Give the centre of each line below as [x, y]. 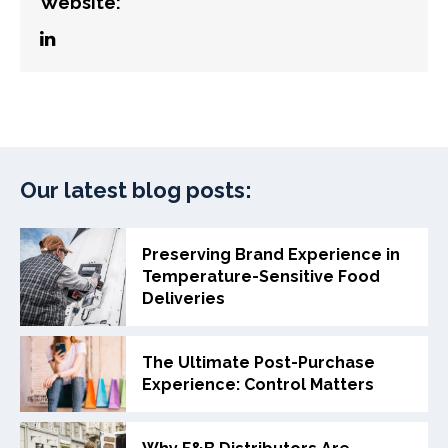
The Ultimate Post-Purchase [259, 363]
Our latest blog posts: [136, 190]
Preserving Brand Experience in [271, 255]
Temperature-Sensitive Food [261, 277]
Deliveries [184, 299]
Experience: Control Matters [258, 385]
